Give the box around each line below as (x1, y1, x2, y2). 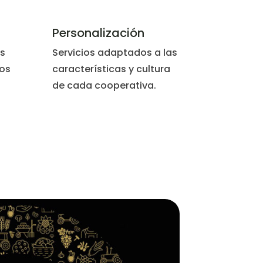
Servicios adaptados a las (52, 46, 178, 60)
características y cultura (52, 62, 171, 76)
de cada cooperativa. (52, 79, 157, 93)
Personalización (52, 25, 145, 42)
